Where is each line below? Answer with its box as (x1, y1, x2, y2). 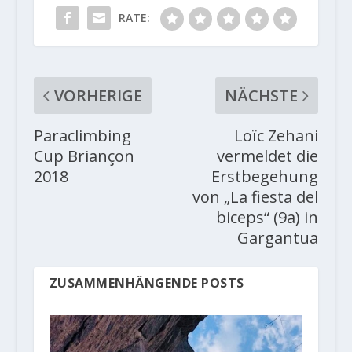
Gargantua (237, 227, 319, 249)
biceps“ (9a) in (216, 207, 319, 229)
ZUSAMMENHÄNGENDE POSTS (49, 274, 244, 292)
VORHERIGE (53, 85, 142, 107)
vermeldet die (217, 145, 319, 167)
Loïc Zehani (234, 125, 319, 147)
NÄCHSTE (225, 85, 299, 107)
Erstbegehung (211, 166, 319, 188)
